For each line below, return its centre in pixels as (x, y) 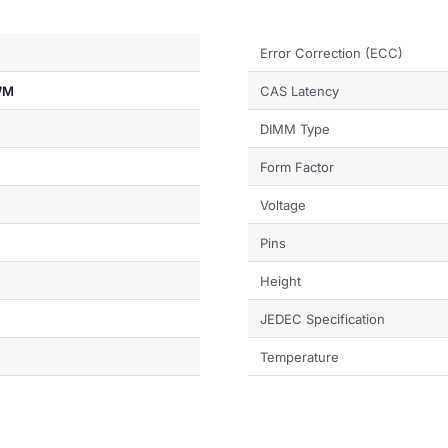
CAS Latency (299, 90)
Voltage (283, 204)
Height (280, 280)
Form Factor (297, 166)
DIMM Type (295, 128)
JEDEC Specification (322, 318)
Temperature (299, 356)
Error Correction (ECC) (331, 52)
